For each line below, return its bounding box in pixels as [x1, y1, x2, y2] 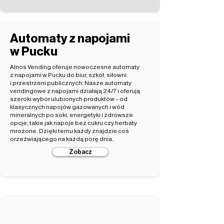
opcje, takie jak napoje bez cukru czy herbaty [10, 120, 137, 126]
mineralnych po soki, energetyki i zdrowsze [10, 112, 133, 118]
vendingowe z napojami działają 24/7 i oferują [10, 88, 140, 94]
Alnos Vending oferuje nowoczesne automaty [10, 64, 139, 70]
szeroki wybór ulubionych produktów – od [10, 96, 127, 102]
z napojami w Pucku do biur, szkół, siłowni [10, 72, 126, 78]
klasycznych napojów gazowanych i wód [10, 104, 124, 110]
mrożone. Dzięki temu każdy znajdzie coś [10, 128, 129, 134]
